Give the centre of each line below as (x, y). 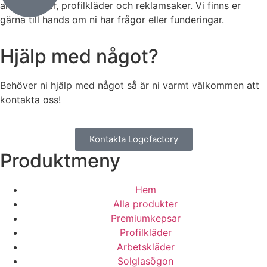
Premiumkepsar (145, 218)
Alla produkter (145, 204)
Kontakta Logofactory (133, 139)
